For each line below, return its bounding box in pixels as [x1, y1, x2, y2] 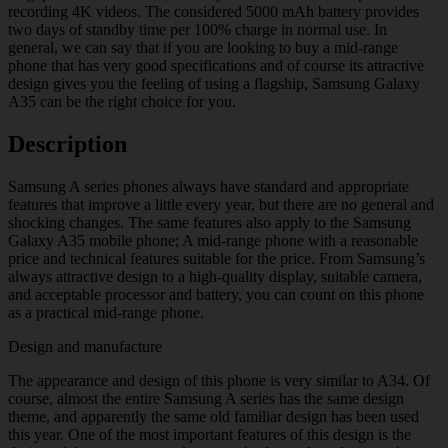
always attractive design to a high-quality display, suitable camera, [8, 267, 422, 285]
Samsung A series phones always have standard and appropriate [8, 177, 409, 195]
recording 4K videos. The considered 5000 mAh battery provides [8, 2, 419, 20]
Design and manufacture [8, 337, 162, 355]
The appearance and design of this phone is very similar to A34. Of [8, 371, 430, 389]
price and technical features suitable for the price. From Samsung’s [8, 249, 425, 267]
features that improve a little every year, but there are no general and [8, 195, 434, 213]
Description [8, 130, 127, 157]
